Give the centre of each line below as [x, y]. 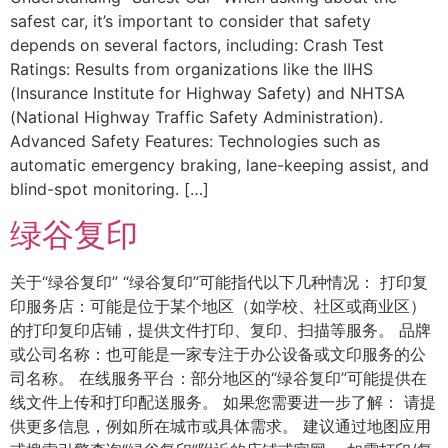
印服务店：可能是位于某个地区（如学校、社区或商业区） [218, 305]
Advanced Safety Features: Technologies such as [195, 141]
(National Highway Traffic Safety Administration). [196, 117]
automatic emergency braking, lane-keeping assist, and [219, 165]
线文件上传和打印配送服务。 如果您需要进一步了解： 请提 [223, 401]
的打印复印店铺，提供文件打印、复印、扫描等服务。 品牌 [220, 329]
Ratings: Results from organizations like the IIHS [191, 69]
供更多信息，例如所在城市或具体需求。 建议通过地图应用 [220, 425]
